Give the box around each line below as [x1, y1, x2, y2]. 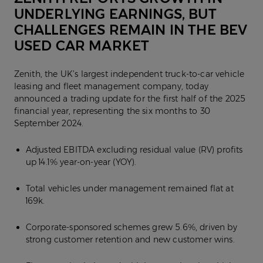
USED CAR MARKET [14, 37, 150, 54]
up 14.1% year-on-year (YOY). [25, 156, 137, 167]
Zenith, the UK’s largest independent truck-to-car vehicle [14, 68, 245, 79]
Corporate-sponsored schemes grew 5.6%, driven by [25, 221, 237, 232]
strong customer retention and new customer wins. [25, 234, 235, 245]
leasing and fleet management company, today [14, 80, 208, 92]
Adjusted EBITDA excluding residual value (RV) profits [25, 144, 243, 155]
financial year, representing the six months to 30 [14, 105, 210, 116]
